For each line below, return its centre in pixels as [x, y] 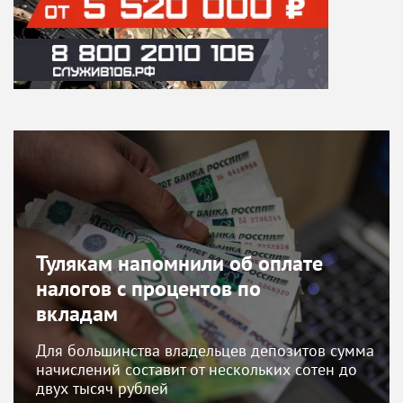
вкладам [80, 313]
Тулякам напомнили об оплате [179, 263]
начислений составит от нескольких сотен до [197, 369]
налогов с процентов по [148, 288]
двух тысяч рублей [102, 388]
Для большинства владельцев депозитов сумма [205, 350]
